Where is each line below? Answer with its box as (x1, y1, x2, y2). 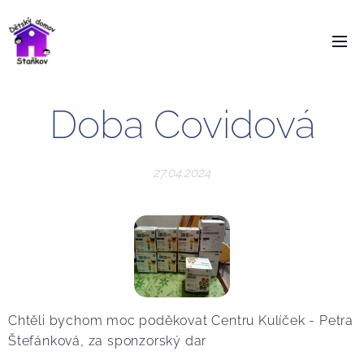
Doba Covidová (49, 102, 315, 147)
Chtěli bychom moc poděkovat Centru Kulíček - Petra (8, 312, 353, 328)
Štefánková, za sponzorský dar (8, 332, 207, 349)
